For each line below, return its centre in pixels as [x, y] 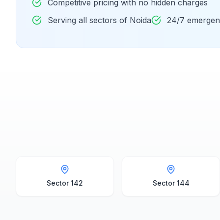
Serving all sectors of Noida [99, 20]
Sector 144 [171, 183]
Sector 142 [65, 183]
